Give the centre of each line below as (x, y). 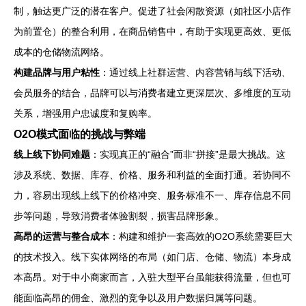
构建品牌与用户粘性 (57, 72)
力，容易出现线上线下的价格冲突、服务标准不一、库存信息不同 (152, 195)
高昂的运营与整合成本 (61, 236)
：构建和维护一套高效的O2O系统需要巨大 (201, 236)
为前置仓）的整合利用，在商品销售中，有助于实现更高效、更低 (152, 31)
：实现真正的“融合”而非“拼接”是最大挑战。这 (188, 154)
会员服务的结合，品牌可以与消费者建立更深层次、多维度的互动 (152, 93)
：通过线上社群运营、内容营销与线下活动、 (195, 72)
